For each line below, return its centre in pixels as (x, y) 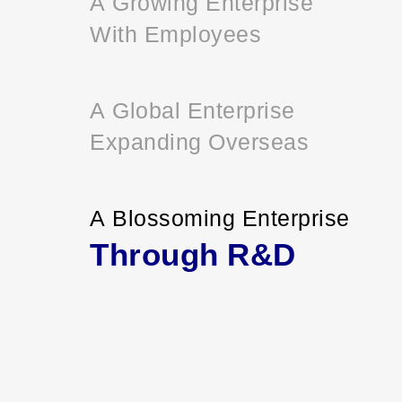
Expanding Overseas (199, 140)
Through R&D (193, 253)
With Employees (175, 33)
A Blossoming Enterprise (220, 217)
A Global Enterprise (192, 109)
